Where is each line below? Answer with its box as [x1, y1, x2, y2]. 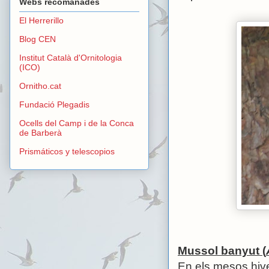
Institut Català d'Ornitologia [19, 53, 122, 63]
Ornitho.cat [19, 81, 61, 91]
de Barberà [19, 128, 62, 138]
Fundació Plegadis [19, 100, 89, 110]
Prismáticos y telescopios [19, 147, 115, 157]
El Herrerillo [19, 16, 64, 26]
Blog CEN [19, 34, 56, 44]
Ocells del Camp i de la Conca [19, 118, 134, 128]
